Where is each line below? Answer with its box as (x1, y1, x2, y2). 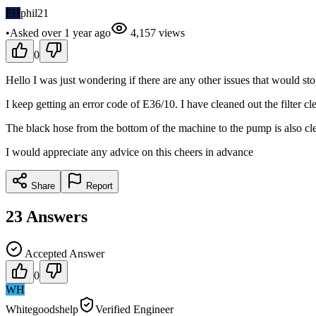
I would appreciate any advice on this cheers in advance (6, 145, 253, 158)
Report (83, 180, 113, 191)
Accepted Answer (23, 247, 104, 260)
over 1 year (42, 26, 92, 39)
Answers (26, 207, 87, 226)
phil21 (20, 6, 49, 19)
